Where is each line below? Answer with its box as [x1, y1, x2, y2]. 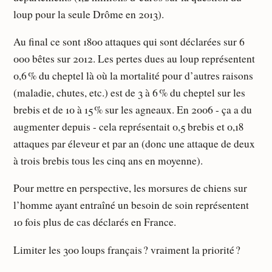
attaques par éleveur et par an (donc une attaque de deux [13, 136, 256, 151]
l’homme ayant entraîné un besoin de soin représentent [13, 198, 250, 212]
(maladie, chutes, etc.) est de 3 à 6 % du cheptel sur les [13, 85, 246, 100]
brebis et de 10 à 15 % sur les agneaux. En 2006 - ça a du [13, 102, 253, 117]
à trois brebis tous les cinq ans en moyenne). [13, 153, 203, 168]
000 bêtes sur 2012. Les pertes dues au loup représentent [13, 51, 256, 66]
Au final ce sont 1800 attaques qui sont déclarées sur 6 [13, 34, 245, 49]
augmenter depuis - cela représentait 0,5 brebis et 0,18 [13, 119, 244, 134]
